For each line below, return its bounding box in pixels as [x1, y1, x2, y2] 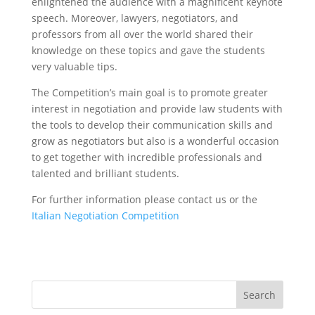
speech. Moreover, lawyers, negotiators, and [31, 11, 238, 25]
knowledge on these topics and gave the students [31, 44, 265, 57]
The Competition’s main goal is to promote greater [31, 86, 268, 99]
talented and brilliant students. [31, 167, 179, 180]
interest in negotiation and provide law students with [31, 102, 283, 115]
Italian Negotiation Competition [31, 209, 179, 222]
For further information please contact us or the [31, 193, 257, 206]
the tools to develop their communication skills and [31, 118, 273, 131]
